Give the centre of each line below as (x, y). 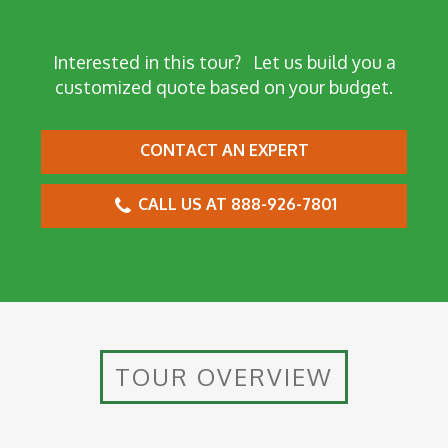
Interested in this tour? (146, 62)
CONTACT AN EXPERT (224, 150)
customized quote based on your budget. (224, 87)
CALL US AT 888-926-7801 (235, 204)
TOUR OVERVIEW (224, 377)
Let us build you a (318, 62)
